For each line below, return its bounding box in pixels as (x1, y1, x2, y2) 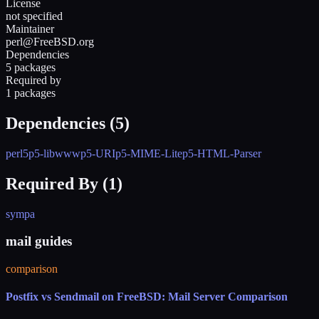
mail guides (6, 234, 72, 249)
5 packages (6, 61, 56, 73)
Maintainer (6, 22, 54, 35)
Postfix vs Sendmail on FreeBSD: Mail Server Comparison (6, 291, 288, 303)
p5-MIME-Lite (115, 147, 182, 159)
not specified (6, 9, 63, 22)
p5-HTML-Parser (182, 147, 261, 159)
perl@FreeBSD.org (6, 35, 94, 48)
